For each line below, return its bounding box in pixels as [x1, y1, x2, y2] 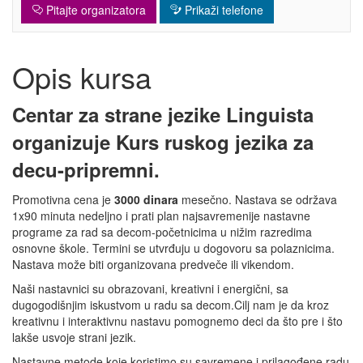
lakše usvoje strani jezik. [12, 329, 136, 345]
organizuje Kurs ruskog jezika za [12, 128, 314, 156]
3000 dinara [111, 191, 178, 207]
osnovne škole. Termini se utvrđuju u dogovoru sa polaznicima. [12, 240, 335, 256]
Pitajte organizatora [43, 2, 146, 18]
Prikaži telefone [181, 2, 263, 18]
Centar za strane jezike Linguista [12, 100, 314, 128]
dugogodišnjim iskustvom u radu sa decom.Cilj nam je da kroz [12, 297, 329, 313]
